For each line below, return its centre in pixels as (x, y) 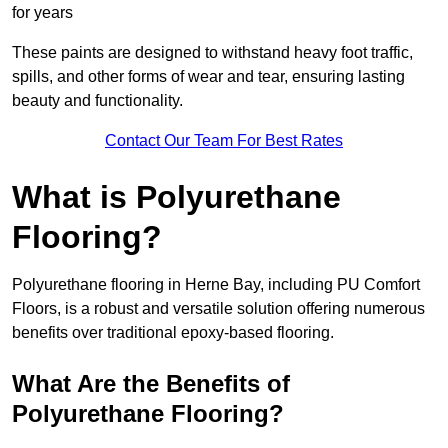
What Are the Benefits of (151, 384)
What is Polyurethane (176, 197)
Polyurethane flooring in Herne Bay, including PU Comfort (216, 285)
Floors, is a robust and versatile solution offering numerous (218, 309)
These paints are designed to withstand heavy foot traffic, (212, 53)
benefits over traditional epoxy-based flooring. (173, 333)
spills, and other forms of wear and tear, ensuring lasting (208, 77)
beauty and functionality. (97, 101)
